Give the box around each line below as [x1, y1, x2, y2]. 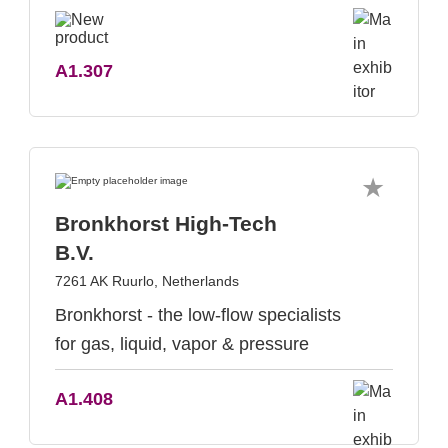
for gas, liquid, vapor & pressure [55, 334, 309, 354]
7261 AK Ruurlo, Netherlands [55, 273, 239, 289]
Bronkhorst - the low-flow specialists [55, 305, 341, 325]
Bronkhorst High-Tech [55, 212, 277, 235]
